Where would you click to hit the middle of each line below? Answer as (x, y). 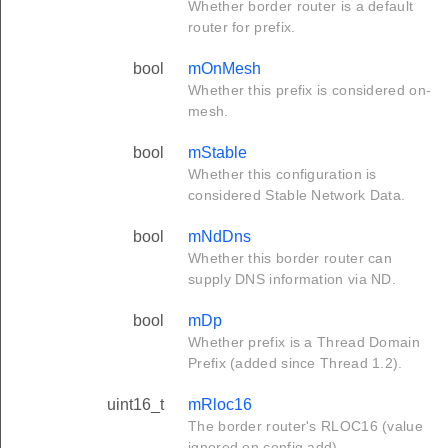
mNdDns (219, 237)
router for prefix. (242, 27)
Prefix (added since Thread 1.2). (295, 363)
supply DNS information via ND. (292, 279)
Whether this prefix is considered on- (310, 90)
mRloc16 (220, 405)
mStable (217, 153)
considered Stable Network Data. (297, 195)
